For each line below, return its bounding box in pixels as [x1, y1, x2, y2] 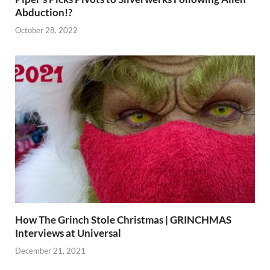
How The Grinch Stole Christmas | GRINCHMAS [15, 213, 231, 227]
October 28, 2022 [15, 25, 78, 35]
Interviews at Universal [15, 227, 121, 240]
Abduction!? [15, 6, 72, 19]
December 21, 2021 [15, 245, 86, 256]
